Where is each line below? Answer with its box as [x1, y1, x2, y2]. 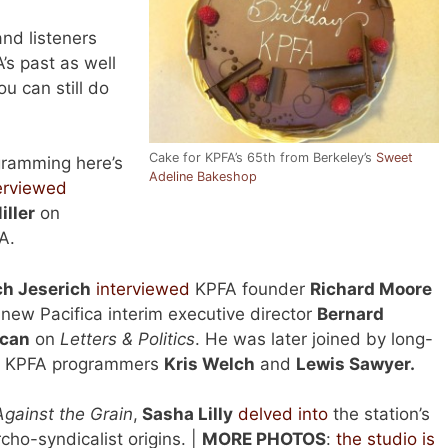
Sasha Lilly [137, 404, 233, 425]
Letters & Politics [59, 328, 195, 349]
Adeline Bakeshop [149, 168, 257, 184]
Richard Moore [309, 278, 432, 299]
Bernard [316, 303, 384, 324]
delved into [237, 404, 328, 425]
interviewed [95, 278, 190, 299]
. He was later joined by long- [194, 328, 433, 349]
